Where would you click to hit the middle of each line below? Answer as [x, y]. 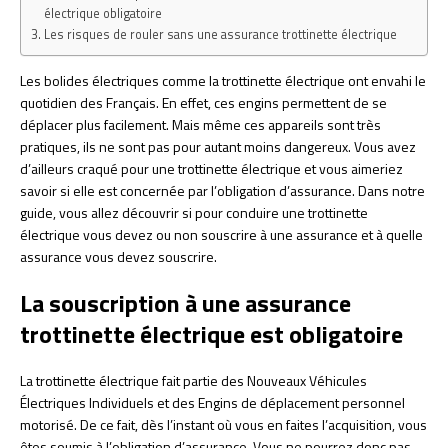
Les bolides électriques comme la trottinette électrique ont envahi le [223, 80]
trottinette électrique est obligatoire [211, 333]
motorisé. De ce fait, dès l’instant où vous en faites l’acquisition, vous [223, 424]
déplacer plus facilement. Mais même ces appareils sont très [200, 124]
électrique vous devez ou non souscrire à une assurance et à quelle [221, 234]
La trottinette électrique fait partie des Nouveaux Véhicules [193, 380]
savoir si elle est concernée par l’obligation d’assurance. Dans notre [222, 190]
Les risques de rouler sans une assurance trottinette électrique [220, 34]
